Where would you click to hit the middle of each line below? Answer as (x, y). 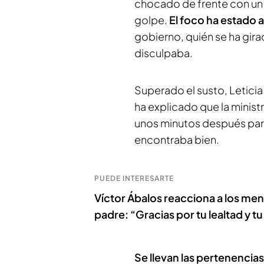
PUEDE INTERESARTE (134, 178)
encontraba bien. (177, 139)
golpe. (152, 20)
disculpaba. (164, 53)
